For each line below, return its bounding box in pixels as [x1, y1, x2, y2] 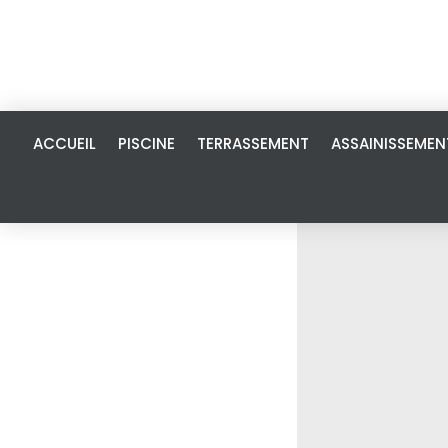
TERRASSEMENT [197, 133, 309, 154]
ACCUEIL [33, 133, 96, 154]
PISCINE [118, 133, 175, 154]
